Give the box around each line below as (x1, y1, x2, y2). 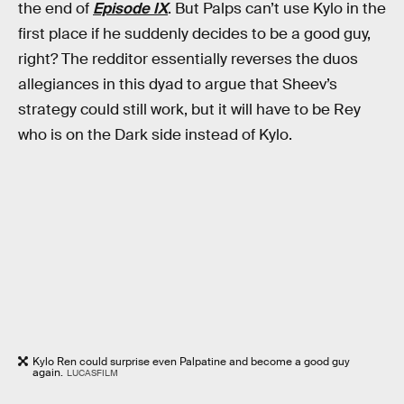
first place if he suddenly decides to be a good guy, (18, 24, 371, 44)
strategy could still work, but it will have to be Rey (18, 100, 361, 120)
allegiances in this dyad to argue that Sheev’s (18, 75, 337, 95)
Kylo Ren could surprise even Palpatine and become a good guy (32, 353, 350, 369)
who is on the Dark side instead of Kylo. (18, 125, 292, 145)
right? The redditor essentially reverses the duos (18, 50, 358, 69)
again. (32, 364, 63, 380)
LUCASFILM (66, 366, 118, 379)
